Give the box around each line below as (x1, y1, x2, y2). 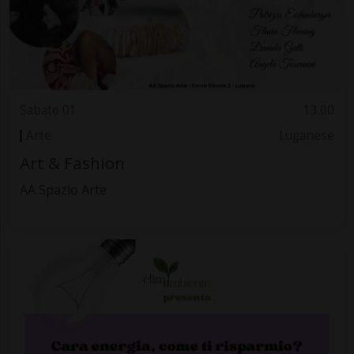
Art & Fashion (19, 152, 125, 175)
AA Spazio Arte (19, 181, 107, 199)
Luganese (279, 127, 335, 145)
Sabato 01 (19, 101, 77, 119)
